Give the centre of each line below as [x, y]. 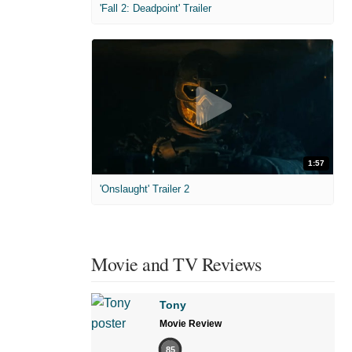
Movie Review [191, 324]
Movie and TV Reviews [176, 264]
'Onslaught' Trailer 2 [145, 189]
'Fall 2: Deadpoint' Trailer [156, 8]
